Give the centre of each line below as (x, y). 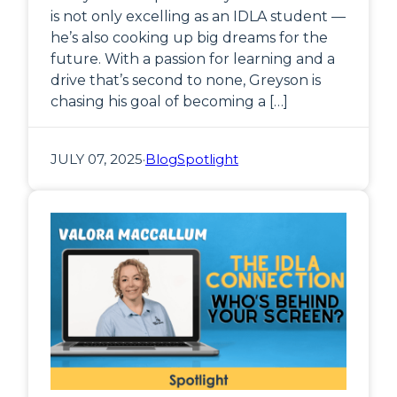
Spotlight (208, 160)
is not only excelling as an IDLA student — (198, 17)
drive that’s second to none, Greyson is (186, 81)
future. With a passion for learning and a (193, 59)
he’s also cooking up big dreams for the (189, 38)
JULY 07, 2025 (97, 160)
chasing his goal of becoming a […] (169, 102)
